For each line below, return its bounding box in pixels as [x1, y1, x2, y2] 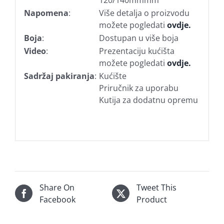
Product [136, 193, 167, 205]
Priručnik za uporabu [98, 82, 178, 94]
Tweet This [136, 181, 176, 193]
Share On [39, 181, 74, 193]
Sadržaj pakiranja [23, 70, 94, 82]
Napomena [23, 7, 68, 19]
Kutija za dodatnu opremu [98, 94, 198, 106]
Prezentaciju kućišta [98, 45, 174, 57]
